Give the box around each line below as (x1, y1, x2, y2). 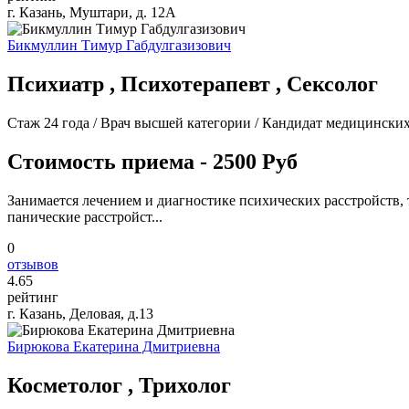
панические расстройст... (7, 208, 163, 225)
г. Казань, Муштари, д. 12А (7, 5, 176, 20)
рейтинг (7, 288, 58, 305)
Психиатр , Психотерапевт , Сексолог (7, 71, 378, 96)
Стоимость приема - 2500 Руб (7, 149, 298, 173)
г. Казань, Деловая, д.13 (7, 305, 153, 321)
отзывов (7, 256, 58, 272)
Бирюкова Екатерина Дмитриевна (7, 338, 220, 354)
